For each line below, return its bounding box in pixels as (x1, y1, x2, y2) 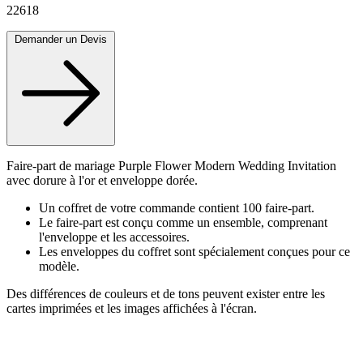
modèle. (39, 258, 79, 273)
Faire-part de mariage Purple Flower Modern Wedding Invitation (6, 158, 336, 173)
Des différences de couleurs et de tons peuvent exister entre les (6, 286, 325, 301)
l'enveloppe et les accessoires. (39, 229, 190, 244)
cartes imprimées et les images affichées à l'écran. (6, 301, 257, 315)
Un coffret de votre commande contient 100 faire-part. (39, 200, 314, 215)
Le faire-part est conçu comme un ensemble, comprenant (39, 215, 327, 229)
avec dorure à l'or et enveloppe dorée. (6, 173, 198, 187)
